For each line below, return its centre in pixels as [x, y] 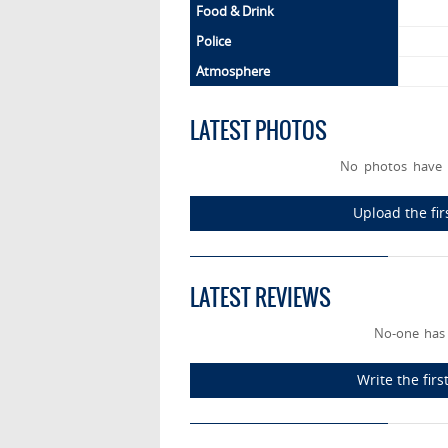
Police [213, 41]
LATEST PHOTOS [258, 131]
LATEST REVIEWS [260, 298]
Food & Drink [235, 11]
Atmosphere [233, 71]
